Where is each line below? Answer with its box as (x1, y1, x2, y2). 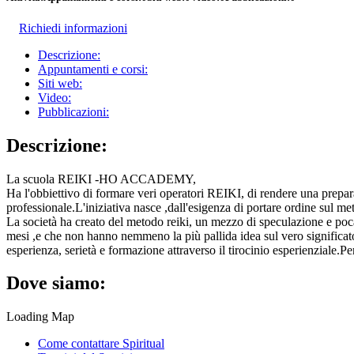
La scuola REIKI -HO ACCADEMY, (6, 171, 196, 186)
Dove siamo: (6, 273, 106, 294)
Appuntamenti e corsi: (38, 62, 148, 76)
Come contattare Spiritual (38, 337, 164, 351)
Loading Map (6, 310, 74, 324)
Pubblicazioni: (38, 104, 109, 119)
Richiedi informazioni (19, 21, 127, 35)
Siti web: (38, 76, 82, 90)
